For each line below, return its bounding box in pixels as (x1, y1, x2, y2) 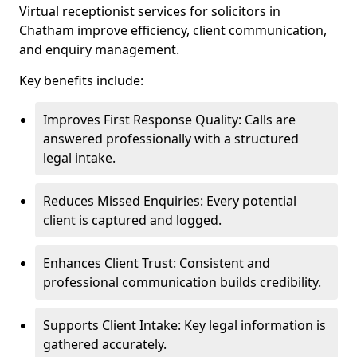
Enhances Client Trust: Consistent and (43, 254, 270, 272)
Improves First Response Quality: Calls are (43, 111, 296, 128)
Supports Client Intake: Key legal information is (43, 316, 326, 334)
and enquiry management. (19, 41, 179, 58)
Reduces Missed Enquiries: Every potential (43, 192, 296, 210)
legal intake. (43, 149, 116, 167)
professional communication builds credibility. (43, 273, 321, 291)
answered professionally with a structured (43, 130, 299, 147)
